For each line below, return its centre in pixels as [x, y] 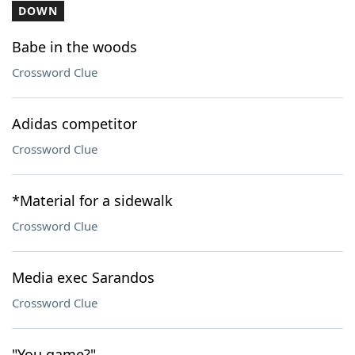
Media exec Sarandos [83, 277]
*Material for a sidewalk [92, 200]
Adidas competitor [74, 124]
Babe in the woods [74, 47]
